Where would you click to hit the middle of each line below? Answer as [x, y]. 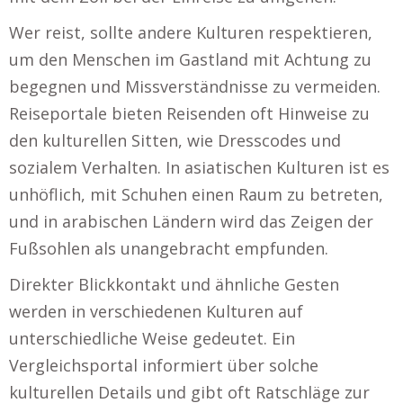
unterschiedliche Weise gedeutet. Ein [152, 338]
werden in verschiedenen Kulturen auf [156, 311]
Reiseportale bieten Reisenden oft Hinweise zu [189, 113]
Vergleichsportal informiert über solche [164, 365]
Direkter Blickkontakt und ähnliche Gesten [174, 284]
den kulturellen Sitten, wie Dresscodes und [175, 140]
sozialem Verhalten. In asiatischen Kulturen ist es [199, 167]
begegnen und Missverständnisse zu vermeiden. [195, 86]
